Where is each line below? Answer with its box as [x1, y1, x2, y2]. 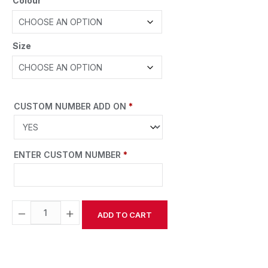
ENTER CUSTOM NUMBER [14, 150, 123, 160]
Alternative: [12, 238, 60, 249]
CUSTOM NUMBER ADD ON [14, 101, 129, 112]
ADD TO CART [97, 210, 152, 220]
